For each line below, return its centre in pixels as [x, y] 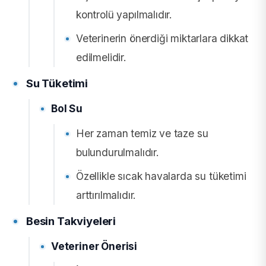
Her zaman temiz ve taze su [142, 133]
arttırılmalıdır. [106, 195]
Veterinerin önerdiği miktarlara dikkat [162, 38]
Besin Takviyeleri [71, 221]
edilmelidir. [101, 57]
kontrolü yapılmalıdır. [124, 14]
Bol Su [67, 108]
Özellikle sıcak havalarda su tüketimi [161, 176]
